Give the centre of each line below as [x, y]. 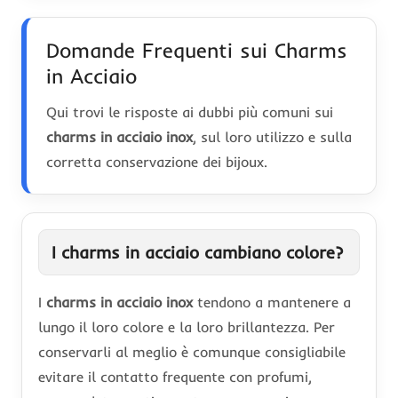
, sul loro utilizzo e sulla [272, 136]
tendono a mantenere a [272, 302]
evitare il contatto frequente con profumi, [175, 376]
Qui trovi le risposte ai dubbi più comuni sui [190, 111]
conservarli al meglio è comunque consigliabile [192, 351]
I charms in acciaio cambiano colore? [197, 252]
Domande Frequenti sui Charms [197, 50]
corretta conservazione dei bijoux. [157, 161]
